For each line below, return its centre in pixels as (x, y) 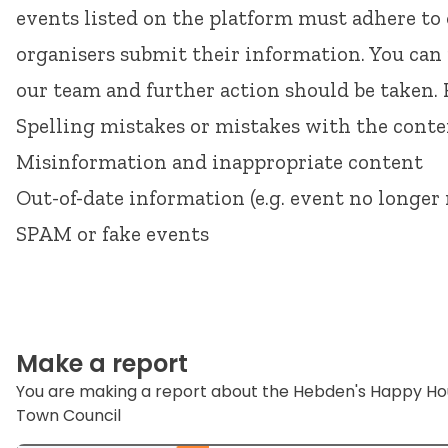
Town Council (68, 415)
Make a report (102, 363)
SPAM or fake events (112, 233)
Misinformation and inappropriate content (219, 161)
